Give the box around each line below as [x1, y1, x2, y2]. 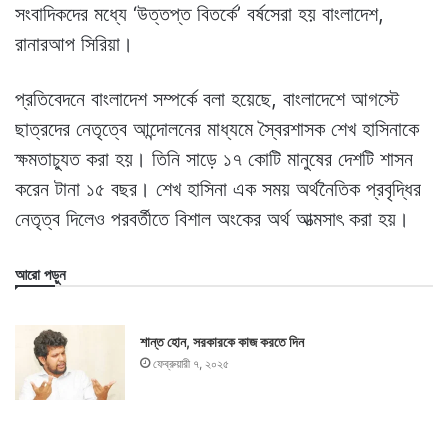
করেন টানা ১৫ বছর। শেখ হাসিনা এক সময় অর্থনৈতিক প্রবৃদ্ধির [15, 176, 421, 201]
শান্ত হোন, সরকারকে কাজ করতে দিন [140, 332, 305, 350]
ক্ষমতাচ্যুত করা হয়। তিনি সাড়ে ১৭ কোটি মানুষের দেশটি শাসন [15, 146, 413, 171]
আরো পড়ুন [15, 264, 66, 284]
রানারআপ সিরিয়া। [15, 31, 133, 56]
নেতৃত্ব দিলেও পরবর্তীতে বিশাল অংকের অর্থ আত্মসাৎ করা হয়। [15, 206, 409, 231]
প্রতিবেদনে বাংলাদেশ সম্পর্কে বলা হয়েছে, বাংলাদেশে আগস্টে [15, 86, 399, 111]
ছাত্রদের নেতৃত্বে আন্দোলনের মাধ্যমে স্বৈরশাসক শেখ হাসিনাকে [15, 116, 419, 141]
